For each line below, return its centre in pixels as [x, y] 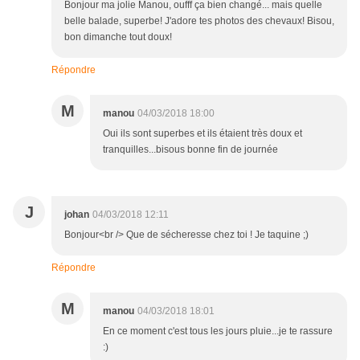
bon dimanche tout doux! [118, 37]
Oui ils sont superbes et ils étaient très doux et [202, 134]
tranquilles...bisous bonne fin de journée [190, 150]
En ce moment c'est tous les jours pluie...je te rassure [218, 331]
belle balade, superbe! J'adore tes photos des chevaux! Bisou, [199, 21]
